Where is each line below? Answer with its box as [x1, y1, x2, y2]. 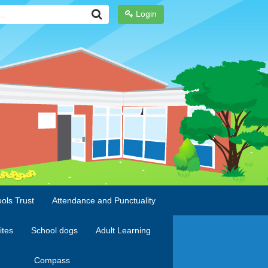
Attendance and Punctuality [51, 196, 156, 205]
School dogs [31, 226, 78, 235]
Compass [33, 255, 70, 265]
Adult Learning [95, 226, 151, 235]
